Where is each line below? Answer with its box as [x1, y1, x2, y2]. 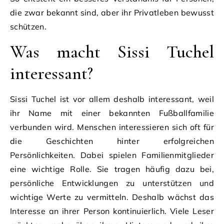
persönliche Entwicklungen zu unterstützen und [10, 177, 214, 188]
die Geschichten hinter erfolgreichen [10, 135, 214, 146]
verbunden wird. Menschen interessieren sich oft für [10, 121, 214, 132]
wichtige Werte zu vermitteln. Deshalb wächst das [10, 191, 214, 202]
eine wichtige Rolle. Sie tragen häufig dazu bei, [10, 163, 214, 174]
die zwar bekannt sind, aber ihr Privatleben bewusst [10, 7, 214, 17]
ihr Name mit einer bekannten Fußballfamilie [10, 107, 214, 118]
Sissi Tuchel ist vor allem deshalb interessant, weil [10, 93, 214, 104]
